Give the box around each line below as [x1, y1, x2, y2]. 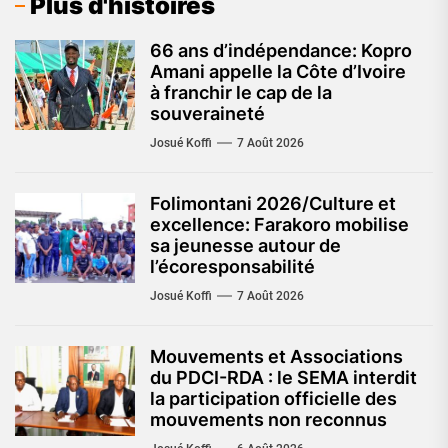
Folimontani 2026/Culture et [150, 192, 396, 214]
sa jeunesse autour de [150, 234, 341, 256]
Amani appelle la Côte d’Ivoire [150, 60, 406, 82]
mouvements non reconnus [150, 408, 387, 430]
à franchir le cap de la [150, 81, 332, 103]
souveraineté [150, 102, 265, 124]
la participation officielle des [150, 387, 397, 409]
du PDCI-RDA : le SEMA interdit [150, 366, 417, 388]
